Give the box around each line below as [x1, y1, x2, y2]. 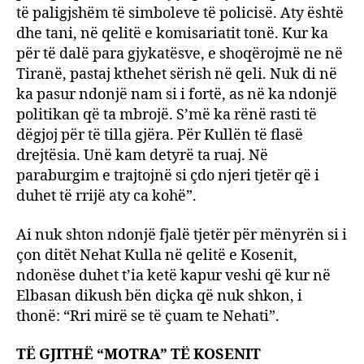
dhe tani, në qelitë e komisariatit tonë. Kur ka [16, 24, 328, 43]
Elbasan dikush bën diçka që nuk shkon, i [16, 286, 302, 305]
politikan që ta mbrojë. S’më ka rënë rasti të [16, 106, 317, 124]
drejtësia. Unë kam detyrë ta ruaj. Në [16, 146, 268, 165]
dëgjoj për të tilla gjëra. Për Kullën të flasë [16, 126, 303, 145]
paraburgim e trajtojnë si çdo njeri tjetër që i [16, 167, 319, 185]
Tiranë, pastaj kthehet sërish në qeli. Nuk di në [16, 65, 337, 84]
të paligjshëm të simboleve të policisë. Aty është [16, 4, 344, 23]
